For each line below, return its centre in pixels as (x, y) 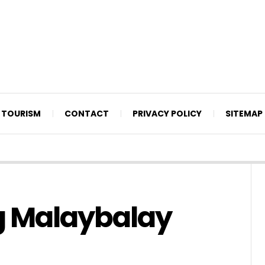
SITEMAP (244, 113)
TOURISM (21, 113)
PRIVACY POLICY (167, 113)
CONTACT (87, 113)
